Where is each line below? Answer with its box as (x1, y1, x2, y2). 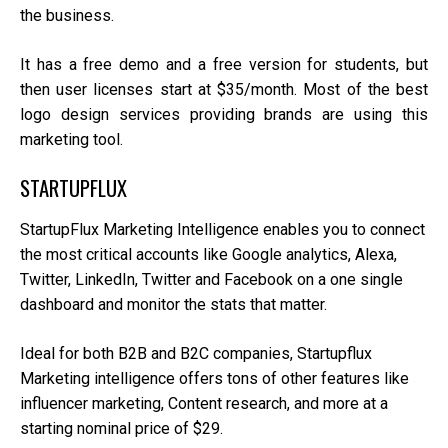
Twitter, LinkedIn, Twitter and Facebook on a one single (20, 269, 403, 289)
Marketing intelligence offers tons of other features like (20, 368, 409, 388)
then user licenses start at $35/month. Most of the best (20, 79, 428, 99)
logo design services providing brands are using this (20, 104, 428, 124)
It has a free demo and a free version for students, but (20, 54, 428, 74)
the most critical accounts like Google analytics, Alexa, (20, 244, 401, 264)
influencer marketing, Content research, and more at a (20, 393, 388, 413)
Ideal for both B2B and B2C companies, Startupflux (20, 343, 372, 363)
